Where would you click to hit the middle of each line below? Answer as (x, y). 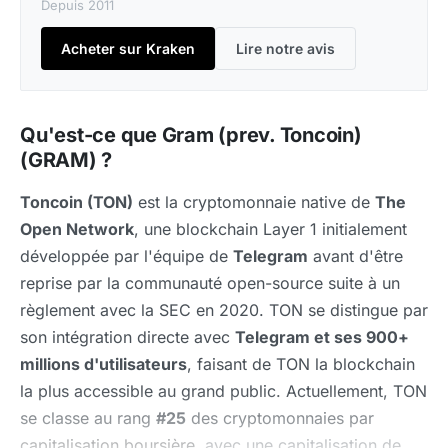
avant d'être (355, 256)
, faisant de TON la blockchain (301, 364)
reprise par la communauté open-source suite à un (210, 283)
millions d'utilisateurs (103, 364)
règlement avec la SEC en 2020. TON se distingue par (224, 310)
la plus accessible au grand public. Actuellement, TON (223, 391)
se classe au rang (88, 418)
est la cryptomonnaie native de (254, 202)
